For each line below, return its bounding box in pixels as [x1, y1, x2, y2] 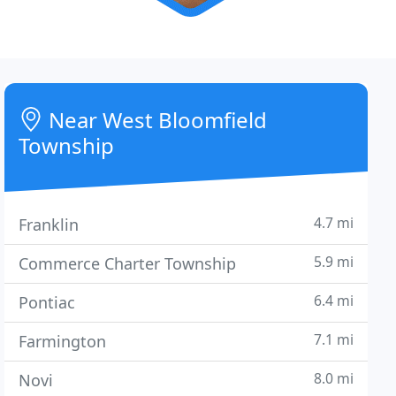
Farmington [19, 331, 107, 352]
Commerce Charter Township [19, 253, 237, 274]
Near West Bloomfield [43, 105, 268, 134]
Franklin [19, 214, 80, 235]
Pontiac [19, 292, 76, 313]
